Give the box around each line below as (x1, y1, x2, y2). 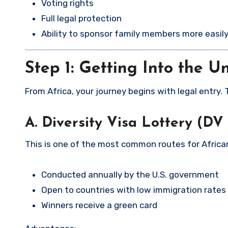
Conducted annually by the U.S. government (41, 169, 219, 180)
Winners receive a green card (41, 200, 157, 211)
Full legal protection (41, 13, 122, 24)
